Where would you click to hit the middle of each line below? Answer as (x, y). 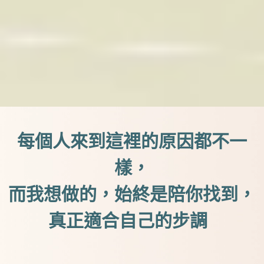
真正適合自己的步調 (128, 220)
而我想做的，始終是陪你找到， (132, 194)
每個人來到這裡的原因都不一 (132, 141)
